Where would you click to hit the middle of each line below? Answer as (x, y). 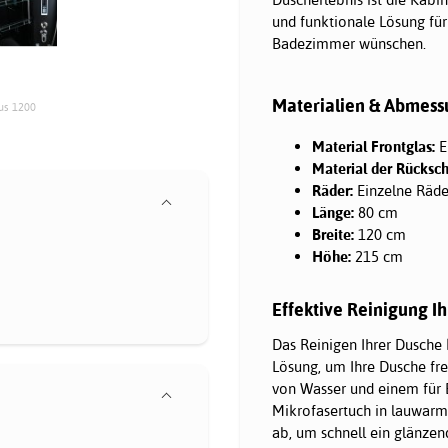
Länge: (333, 213)
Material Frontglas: (373, 147)
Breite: (333, 235)
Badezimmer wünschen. (349, 43)
